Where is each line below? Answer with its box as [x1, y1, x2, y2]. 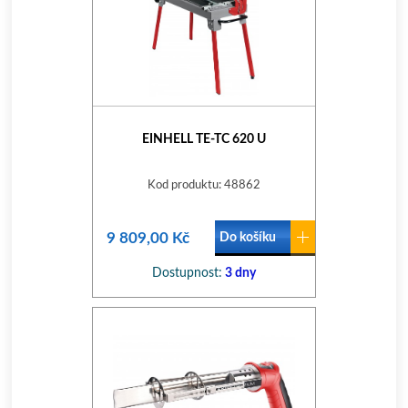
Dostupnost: [151, 267, 222, 280]
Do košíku [219, 231, 276, 244]
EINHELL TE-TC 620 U [141, 133, 266, 146]
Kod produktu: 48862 [147, 179, 260, 191]
